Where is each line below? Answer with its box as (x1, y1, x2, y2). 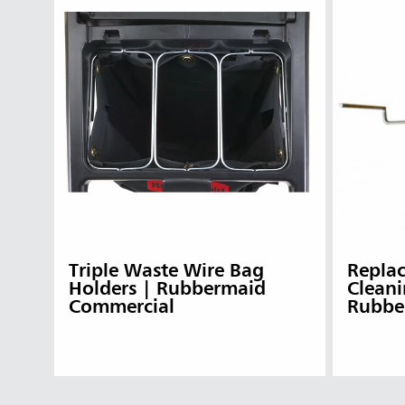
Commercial (69, 298, 174, 318)
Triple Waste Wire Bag (69, 262, 264, 282)
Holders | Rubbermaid (69, 280, 266, 300)
